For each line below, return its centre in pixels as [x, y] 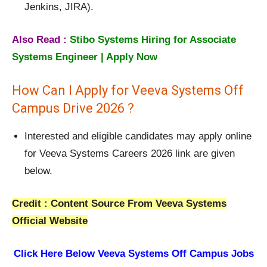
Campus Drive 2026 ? [73, 108]
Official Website [50, 221]
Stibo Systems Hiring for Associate [153, 40]
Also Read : [41, 40]
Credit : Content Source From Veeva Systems [119, 204]
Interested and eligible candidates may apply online [138, 136]
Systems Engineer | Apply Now [85, 57]
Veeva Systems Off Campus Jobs [176, 254]
